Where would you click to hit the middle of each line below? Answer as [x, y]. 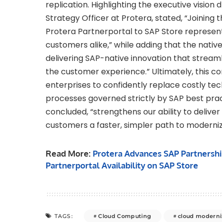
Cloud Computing [125, 216]
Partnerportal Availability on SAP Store [122, 166]
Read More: [69, 154]
